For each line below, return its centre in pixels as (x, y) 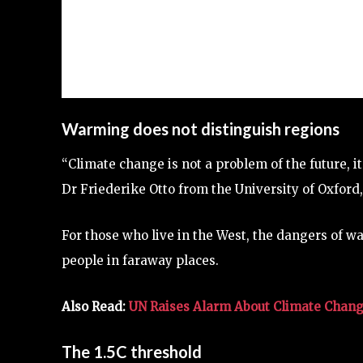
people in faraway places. (140, 260)
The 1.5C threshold (132, 351)
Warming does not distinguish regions (201, 128)
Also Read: (95, 306)
